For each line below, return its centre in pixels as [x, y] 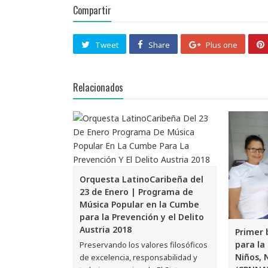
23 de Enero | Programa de [136, 192]
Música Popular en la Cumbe [139, 205]
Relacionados [98, 88]
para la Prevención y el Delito [142, 217]
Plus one [221, 45]
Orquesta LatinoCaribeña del [141, 179]
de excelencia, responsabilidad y [138, 258]
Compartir [92, 10]
